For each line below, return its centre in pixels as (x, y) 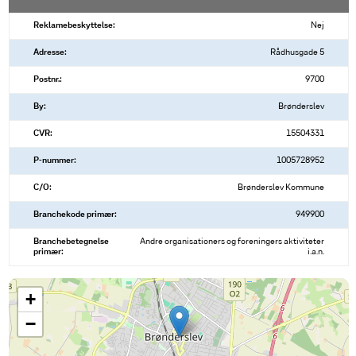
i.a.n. (315, 252)
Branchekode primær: (75, 215)
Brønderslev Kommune (281, 188)
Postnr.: (48, 80)
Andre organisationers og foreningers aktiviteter (232, 242)
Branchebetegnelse (71, 242)
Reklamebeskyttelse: (74, 26)
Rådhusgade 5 (297, 53)
